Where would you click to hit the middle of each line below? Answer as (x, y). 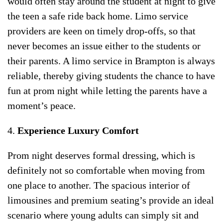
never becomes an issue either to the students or (104, 46)
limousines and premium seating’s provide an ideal (111, 200)
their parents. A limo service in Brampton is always (111, 61)
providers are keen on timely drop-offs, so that (102, 31)
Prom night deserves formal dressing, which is (101, 156)
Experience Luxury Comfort (78, 131)
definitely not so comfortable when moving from (106, 170)
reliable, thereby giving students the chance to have (111, 76)
